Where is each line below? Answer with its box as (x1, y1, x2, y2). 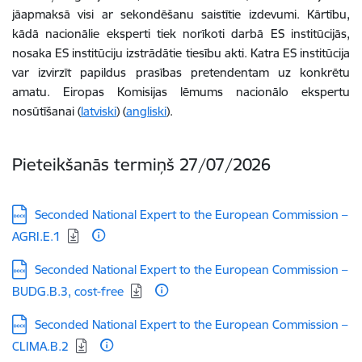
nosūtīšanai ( (12, 103, 81, 119)
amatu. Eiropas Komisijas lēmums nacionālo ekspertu (12, 84, 350, 99)
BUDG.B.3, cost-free (12, 284, 124, 299)
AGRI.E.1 (12, 229, 61, 244)
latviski (81, 103, 116, 119)
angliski (126, 103, 166, 119)
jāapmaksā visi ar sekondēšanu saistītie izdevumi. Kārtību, (12, 6, 350, 22)
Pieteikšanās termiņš (12, 154, 179, 175)
